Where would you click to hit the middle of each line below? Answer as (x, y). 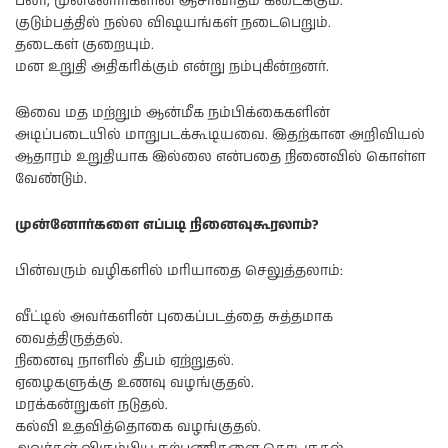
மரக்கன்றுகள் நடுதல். (91, 404)
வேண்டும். (51, 178)
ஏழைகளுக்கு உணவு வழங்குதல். (134, 382)
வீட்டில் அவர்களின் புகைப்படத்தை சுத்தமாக (174, 316)
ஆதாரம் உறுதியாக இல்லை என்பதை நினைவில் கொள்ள (220, 156)
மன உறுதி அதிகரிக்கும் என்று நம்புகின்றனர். (172, 66)
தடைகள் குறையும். (84, 44)
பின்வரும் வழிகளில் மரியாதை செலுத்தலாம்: (179, 270)
